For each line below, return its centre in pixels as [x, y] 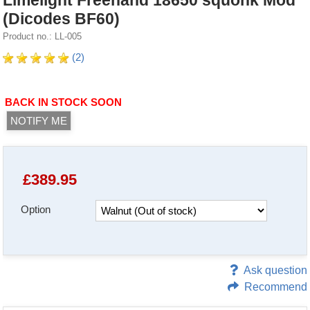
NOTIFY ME [39, 121]
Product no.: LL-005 [43, 37]
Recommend [275, 286]
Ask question [275, 270]
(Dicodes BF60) [62, 19]
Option [36, 209]
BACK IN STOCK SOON [64, 102]
